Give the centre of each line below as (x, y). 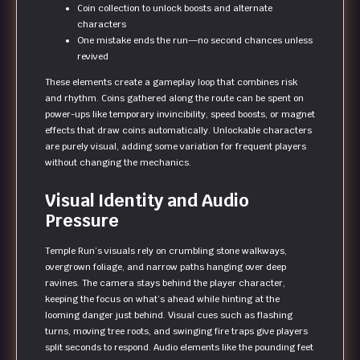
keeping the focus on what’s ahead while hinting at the (162, 299)
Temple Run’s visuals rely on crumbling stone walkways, (166, 250)
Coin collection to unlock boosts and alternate (175, 8)
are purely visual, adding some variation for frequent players (176, 146)
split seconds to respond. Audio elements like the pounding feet (179, 347)
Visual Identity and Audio (147, 200)
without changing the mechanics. (118, 162)
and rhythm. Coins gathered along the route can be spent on (174, 98)
